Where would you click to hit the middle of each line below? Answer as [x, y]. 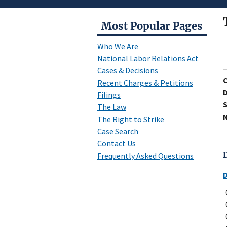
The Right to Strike [131, 119]
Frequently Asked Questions [145, 156]
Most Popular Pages [152, 26]
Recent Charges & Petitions [145, 83]
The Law [112, 107]
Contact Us [117, 143]
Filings [109, 95]
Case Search [118, 131]
